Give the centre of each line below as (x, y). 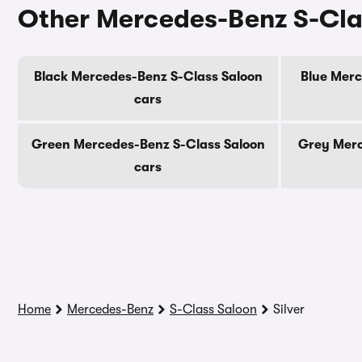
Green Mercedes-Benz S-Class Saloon (148, 145)
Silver (289, 309)
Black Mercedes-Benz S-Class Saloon (148, 77)
